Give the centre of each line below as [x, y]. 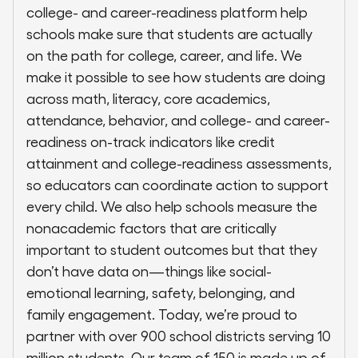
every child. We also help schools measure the [172, 206]
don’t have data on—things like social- [149, 271]
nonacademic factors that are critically [151, 228]
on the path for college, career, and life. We [164, 55]
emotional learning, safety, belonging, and [161, 292]
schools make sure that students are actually [169, 34]
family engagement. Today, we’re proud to [162, 314]
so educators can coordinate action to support [177, 185]
